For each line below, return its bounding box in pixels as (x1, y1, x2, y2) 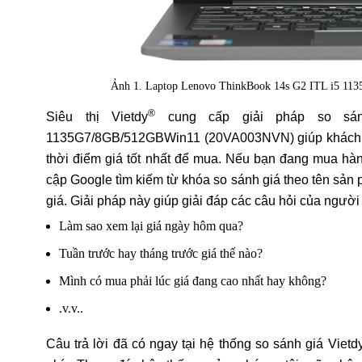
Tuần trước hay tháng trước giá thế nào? (59, 246, 263, 260)
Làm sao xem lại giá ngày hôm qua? (59, 218, 243, 233)
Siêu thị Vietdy (46, 109, 148, 124)
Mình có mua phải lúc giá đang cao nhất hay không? (59, 273, 326, 288)
